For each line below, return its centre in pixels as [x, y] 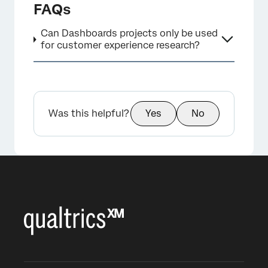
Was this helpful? [89, 114]
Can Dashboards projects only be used [129, 33]
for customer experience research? [120, 45]
